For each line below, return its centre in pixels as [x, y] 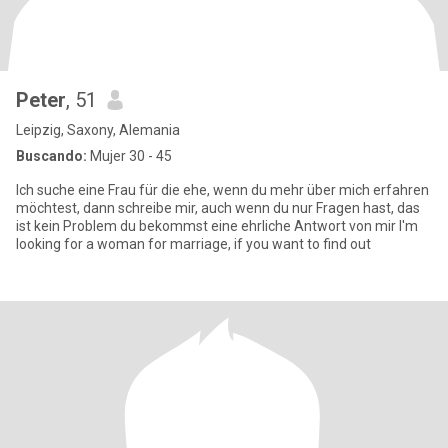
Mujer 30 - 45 [129, 156]
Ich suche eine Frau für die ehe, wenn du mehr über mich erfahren [222, 190]
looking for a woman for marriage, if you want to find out [193, 244]
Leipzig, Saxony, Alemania [98, 130]
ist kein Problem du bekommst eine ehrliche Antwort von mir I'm [217, 226]
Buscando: [51, 156]
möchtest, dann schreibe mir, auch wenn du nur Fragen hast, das [218, 208]
